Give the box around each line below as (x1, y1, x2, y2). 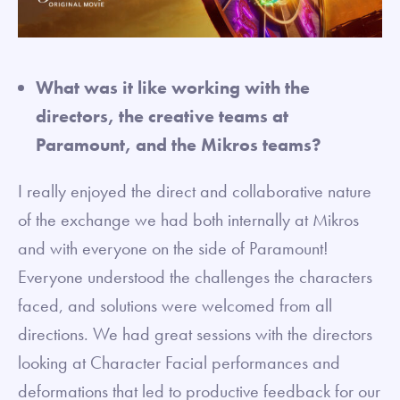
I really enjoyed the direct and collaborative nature (18, 179, 371, 203)
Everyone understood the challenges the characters (18, 264, 372, 288)
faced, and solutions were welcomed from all (18, 293, 332, 317)
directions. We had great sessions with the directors (18, 321, 372, 346)
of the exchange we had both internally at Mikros (18, 207, 359, 231)
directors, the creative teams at (36, 104, 288, 128)
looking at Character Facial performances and (18, 350, 340, 374)
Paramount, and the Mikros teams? (36, 132, 321, 156)
